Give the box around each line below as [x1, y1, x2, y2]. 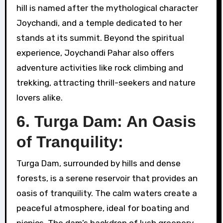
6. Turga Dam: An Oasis [16, 112, 196, 131]
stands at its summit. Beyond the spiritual [16, 33, 184, 43]
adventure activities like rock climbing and [16, 63, 183, 73]
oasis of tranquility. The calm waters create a [16, 188, 197, 198]
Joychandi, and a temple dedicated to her [16, 18, 182, 28]
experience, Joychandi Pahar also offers [16, 48, 174, 58]
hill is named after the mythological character [16, 3, 198, 13]
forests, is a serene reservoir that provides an [16, 173, 198, 183]
